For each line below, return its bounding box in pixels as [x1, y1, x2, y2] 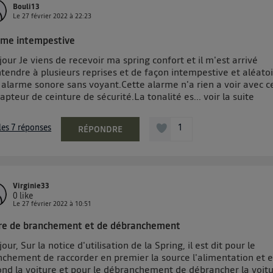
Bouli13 [13, 2, 40, 12]
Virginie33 [13, 181, 50, 191]
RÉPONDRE [78, 123, 123, 136]
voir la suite [204, 90, 255, 104]
